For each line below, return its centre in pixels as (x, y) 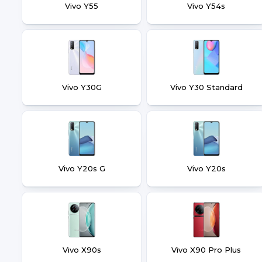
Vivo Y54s (206, 6)
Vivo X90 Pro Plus (206, 250)
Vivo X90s (82, 250)
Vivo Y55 (82, 6)
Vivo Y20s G (82, 168)
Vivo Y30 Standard (206, 87)
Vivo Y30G (82, 87)
